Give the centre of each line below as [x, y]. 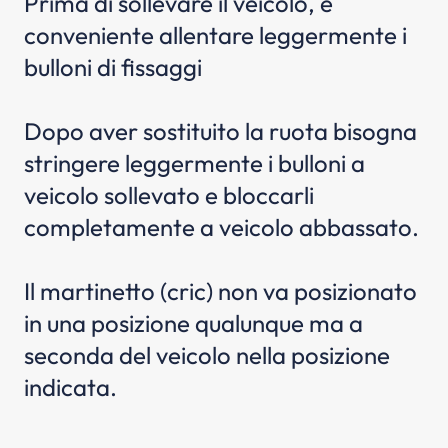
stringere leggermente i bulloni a [194, 163]
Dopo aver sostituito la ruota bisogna [220, 131]
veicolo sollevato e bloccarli [169, 195]
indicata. [70, 387]
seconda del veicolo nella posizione [207, 355]
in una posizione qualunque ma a [193, 323]
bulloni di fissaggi [113, 67]
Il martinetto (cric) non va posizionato [220, 291]
